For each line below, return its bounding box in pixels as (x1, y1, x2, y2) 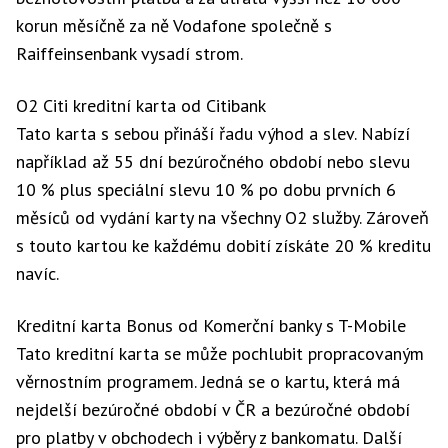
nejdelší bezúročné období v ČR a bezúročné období (16, 398, 410, 421)
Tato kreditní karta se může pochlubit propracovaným (16, 342, 424, 365)
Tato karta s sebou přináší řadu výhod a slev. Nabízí (16, 122, 410, 145)
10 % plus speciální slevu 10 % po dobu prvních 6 (16, 178, 396, 201)
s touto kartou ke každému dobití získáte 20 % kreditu (16, 234, 431, 257)
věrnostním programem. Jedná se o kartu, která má (16, 370, 400, 393)
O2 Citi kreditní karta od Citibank (16, 94, 266, 117)
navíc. (16, 262, 59, 285)
